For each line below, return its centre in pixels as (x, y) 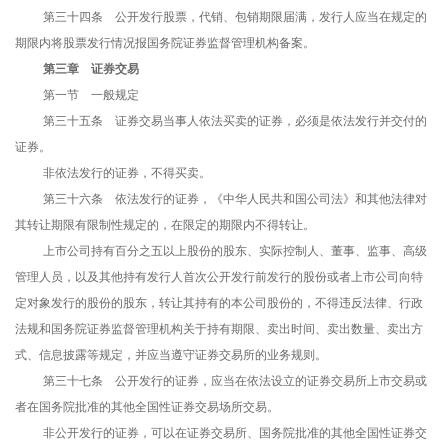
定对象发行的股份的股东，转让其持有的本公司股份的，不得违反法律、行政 (219, 303)
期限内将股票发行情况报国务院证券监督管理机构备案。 (165, 43)
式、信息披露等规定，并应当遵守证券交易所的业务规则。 (171, 355)
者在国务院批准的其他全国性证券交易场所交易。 (147, 407)
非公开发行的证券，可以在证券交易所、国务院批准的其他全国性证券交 (235, 433)
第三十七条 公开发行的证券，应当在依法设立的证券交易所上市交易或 (235, 381)
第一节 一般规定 (91, 95)
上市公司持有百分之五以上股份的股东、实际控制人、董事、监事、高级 (235, 251)
